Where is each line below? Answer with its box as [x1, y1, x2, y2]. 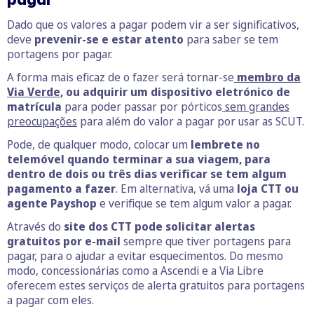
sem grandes [222, 98, 289, 114]
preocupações [7, 113, 77, 129]
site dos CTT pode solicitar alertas [64, 218, 255, 234]
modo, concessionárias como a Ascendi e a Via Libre [7, 262, 264, 278]
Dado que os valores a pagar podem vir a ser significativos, [7, 16, 299, 32]
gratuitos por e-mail [7, 233, 123, 249]
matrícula [7, 98, 62, 114]
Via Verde [7, 83, 60, 100]
